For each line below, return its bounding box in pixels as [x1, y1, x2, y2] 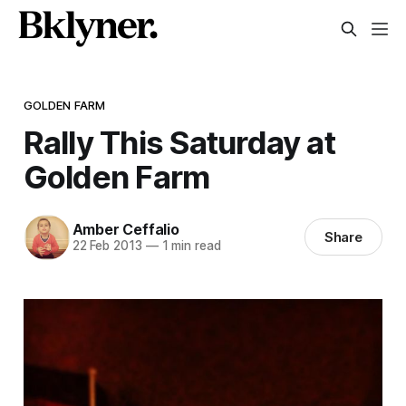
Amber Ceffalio [72, 220, 179, 239]
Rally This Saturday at [23, 122, 335, 161]
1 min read [158, 238, 221, 254]
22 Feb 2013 [72, 238, 142, 254]
